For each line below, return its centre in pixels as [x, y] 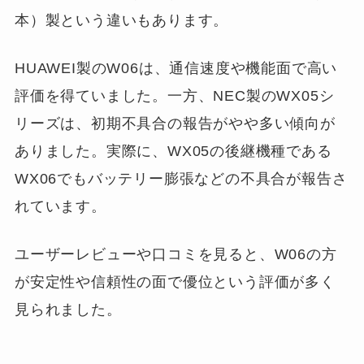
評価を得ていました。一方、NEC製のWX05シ [174, 95]
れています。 [60, 206]
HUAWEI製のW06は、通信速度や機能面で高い [176, 68]
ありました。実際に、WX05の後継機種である [173, 151]
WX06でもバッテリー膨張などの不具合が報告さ [181, 178]
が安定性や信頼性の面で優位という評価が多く [175, 282]
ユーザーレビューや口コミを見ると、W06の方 [175, 254]
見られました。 [68, 309]
